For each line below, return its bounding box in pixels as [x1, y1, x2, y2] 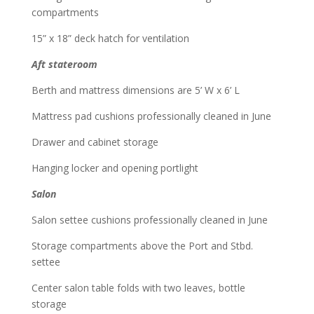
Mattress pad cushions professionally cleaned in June [31, 109, 271, 123]
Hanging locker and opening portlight [31, 161, 198, 175]
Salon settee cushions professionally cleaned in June [31, 212, 268, 226]
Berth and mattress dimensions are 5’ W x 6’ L [31, 83, 240, 97]
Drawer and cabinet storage [31, 135, 158, 149]
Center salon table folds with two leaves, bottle [31, 280, 245, 294]
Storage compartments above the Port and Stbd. [31, 238, 253, 252]
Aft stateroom [31, 57, 97, 71]
